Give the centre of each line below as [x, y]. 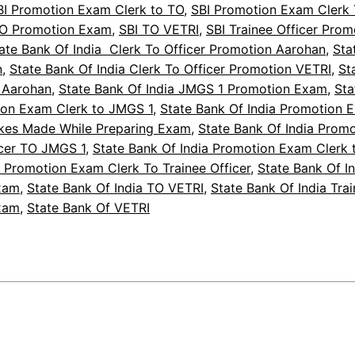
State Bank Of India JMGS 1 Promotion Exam [193, 89]
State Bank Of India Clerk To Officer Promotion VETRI [170, 69]
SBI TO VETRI [159, 30]
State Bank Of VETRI [88, 208]
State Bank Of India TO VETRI [115, 188]
